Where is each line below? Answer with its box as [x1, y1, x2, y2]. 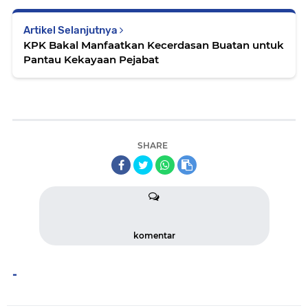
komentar [133, 230, 175, 241]
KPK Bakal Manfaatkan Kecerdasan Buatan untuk [23, 38, 284, 52]
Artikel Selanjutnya [23, 24, 120, 36]
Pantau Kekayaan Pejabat [23, 53, 159, 66]
